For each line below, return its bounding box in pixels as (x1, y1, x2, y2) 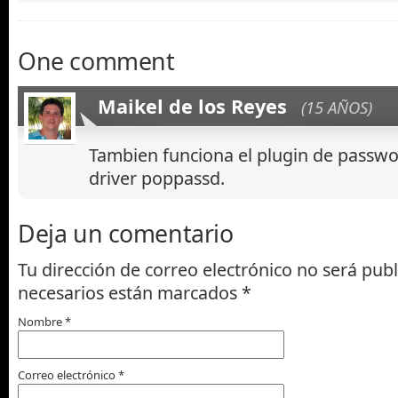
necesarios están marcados (18, 280, 242, 305)
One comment (18, 44, 175, 77)
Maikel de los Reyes (98, 92, 287, 119)
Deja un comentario (18, 216, 234, 250)
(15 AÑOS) (301, 95, 372, 118)
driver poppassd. (89, 166, 225, 190)
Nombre (18, 313, 65, 330)
